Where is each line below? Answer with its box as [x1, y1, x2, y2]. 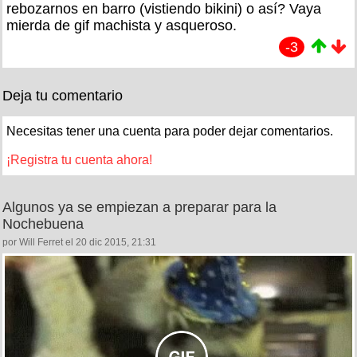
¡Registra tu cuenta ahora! [6, 153, 152, 167]
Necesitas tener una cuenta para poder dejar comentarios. [6, 124, 333, 139]
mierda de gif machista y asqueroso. [6, 18, 237, 34]
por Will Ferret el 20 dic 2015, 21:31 [2, 237, 156, 249]
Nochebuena [2, 216, 84, 233]
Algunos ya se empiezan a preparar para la [2, 199, 277, 216]
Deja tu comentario [2, 88, 123, 104]
